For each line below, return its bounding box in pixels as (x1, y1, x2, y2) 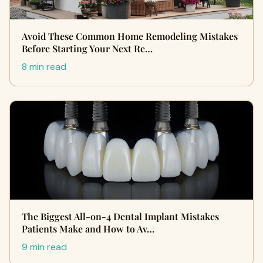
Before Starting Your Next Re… (22, 42, 153, 55)
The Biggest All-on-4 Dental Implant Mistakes (22, 210, 219, 222)
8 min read (22, 60, 66, 73)
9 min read (22, 241, 67, 253)
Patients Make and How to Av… (22, 222, 154, 235)
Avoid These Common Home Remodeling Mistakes (22, 30, 238, 42)
